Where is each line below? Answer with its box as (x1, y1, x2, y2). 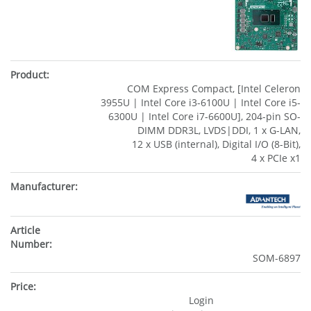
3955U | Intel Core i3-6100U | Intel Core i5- (101, 96, 301, 109)
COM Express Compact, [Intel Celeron (127, 82, 301, 95)
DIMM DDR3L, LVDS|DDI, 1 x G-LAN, (137, 124, 301, 137)
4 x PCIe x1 (251, 151, 301, 165)
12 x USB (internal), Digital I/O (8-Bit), (132, 137, 301, 151)
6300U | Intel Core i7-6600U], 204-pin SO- (108, 110, 301, 123)
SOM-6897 (253, 251, 301, 265)
